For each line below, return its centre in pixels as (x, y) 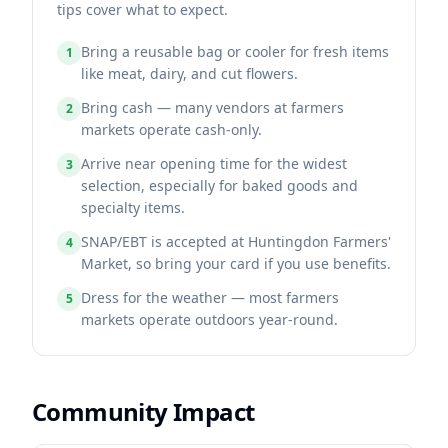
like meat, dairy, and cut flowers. (189, 73)
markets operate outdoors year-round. (209, 319)
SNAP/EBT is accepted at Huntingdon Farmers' (236, 241)
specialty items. (133, 207)
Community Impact (143, 411)
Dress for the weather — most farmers (210, 297)
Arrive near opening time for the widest (214, 163)
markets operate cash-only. (171, 129)
